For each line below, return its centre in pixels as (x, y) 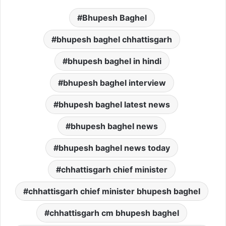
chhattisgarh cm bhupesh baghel (114, 213)
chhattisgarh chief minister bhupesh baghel (114, 191)
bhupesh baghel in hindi (114, 61)
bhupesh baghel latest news (114, 105)
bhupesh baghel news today (114, 148)
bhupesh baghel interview (114, 83)
